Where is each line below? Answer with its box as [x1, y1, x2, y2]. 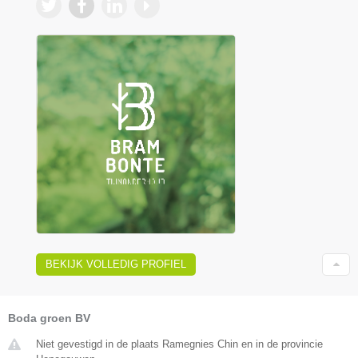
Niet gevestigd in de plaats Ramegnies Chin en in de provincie [36, 338, 323, 351]
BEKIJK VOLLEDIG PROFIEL [46, 258, 186, 271]
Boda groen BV [8, 312, 90, 325]
